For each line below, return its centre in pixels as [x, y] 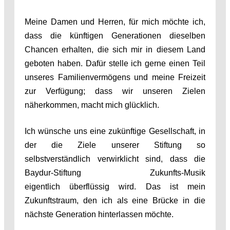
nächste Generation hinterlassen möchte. [99, 214]
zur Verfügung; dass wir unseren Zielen [115, 91]
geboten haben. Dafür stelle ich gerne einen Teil [115, 63]
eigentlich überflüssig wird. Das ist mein [115, 186]
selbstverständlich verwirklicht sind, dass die [115, 159]
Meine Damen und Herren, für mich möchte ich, [115, 22]
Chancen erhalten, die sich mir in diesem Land [115, 49]
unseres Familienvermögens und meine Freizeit [115, 77]
